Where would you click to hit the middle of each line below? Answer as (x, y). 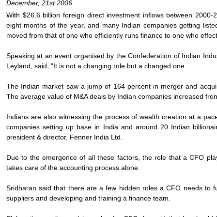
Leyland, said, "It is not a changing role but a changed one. (97, 66)
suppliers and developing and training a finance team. (89, 198)
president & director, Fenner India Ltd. (65, 137)
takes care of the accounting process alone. (74, 168)
